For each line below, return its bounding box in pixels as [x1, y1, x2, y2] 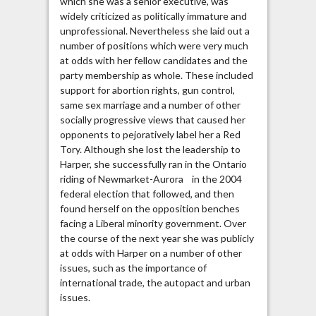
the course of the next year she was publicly [59, 232, 254, 245]
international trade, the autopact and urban [59, 276, 250, 289]
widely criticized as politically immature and [59, 10, 247, 23]
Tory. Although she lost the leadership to [59, 143, 241, 156]
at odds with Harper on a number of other [59, 247, 242, 260]
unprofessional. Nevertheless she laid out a [59, 25, 250, 37]
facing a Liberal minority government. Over [59, 217, 246, 230]
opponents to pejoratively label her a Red [59, 128, 241, 141]
